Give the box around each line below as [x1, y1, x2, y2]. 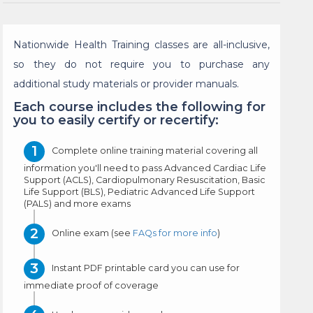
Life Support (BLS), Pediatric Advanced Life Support [24, 187, 256, 198]
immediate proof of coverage [24, 280, 159, 291]
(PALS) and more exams [24, 198, 131, 210]
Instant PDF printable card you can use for [52, 263, 240, 274]
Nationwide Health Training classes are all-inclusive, [13, 38, 270, 52]
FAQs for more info [133, 228, 218, 239]
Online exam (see [52, 228, 133, 239]
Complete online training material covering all [52, 145, 259, 156]
